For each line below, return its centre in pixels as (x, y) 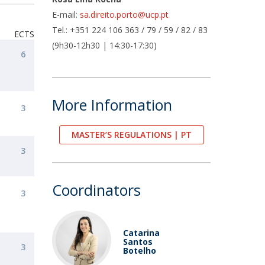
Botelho (140, 251)
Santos (138, 242)
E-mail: (66, 14)
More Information (112, 105)
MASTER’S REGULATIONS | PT (131, 135)
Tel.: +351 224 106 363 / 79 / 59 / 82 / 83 (130, 30)
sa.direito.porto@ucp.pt (125, 14)
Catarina (142, 233)
